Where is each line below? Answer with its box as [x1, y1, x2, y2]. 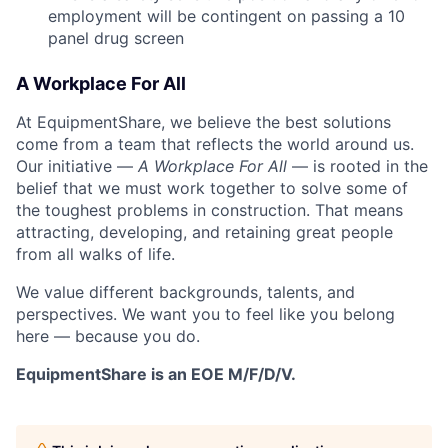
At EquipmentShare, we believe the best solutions [16, 112, 391, 133]
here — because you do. [16, 326, 200, 347]
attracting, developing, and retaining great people [16, 222, 393, 243]
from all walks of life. [16, 244, 175, 265]
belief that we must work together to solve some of [16, 178, 408, 199]
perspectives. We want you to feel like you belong [16, 304, 395, 325]
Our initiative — [16, 156, 138, 177]
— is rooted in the [287, 156, 428, 177]
